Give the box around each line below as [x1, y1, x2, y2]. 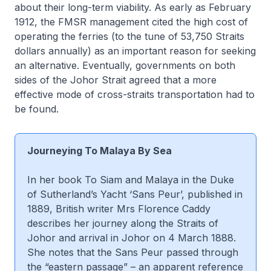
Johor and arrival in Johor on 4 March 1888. [27, 231, 236, 244]
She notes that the [27, 246, 115, 258]
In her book [27, 173, 85, 186]
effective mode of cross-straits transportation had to [15, 88, 255, 100]
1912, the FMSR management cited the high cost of [15, 15, 248, 28]
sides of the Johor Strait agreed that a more [15, 73, 217, 86]
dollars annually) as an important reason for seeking [15, 44, 256, 57]
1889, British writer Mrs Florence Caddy [27, 202, 211, 215]
